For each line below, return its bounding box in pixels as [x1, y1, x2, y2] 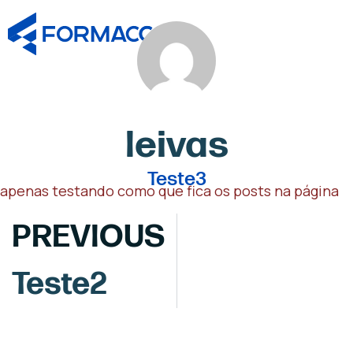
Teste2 [12, 265, 107, 303]
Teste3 [147, 168, 206, 191]
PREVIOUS [12, 217, 165, 256]
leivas [124, 123, 229, 168]
